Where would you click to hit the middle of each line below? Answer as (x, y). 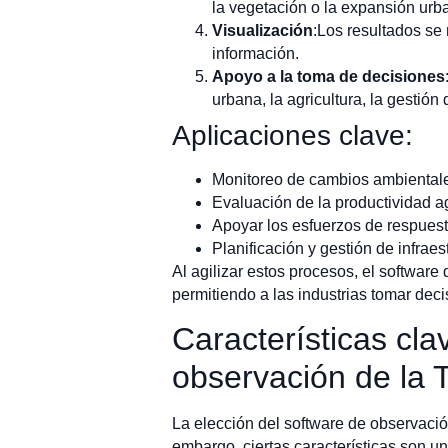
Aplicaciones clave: (292, 135)
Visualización (262, 30)
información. (255, 53)
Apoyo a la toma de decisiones (328, 76)
